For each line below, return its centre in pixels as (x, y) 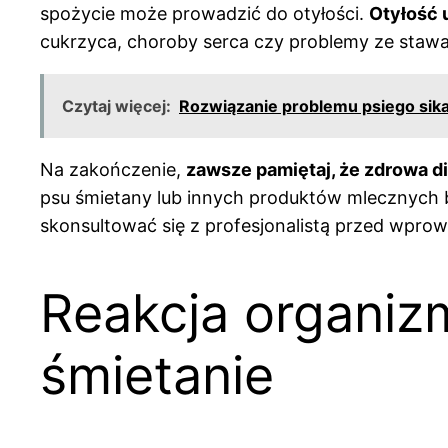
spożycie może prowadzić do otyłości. (204, 13)
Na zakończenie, (113, 169)
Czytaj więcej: (116, 105)
